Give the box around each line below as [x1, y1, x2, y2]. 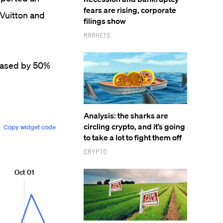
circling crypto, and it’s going [84, 121, 185, 131]
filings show [84, 16, 126, 26]
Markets [84, 31, 111, 39]
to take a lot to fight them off [84, 132, 182, 142]
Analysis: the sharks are [84, 111, 168, 120]
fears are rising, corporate [84, 5, 176, 15]
